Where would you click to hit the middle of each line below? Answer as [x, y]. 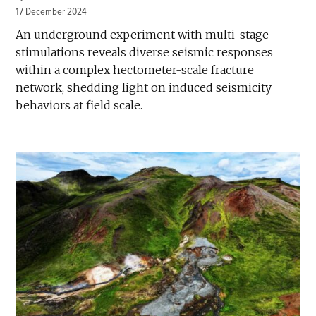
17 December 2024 [51, 12]
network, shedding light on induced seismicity [144, 88]
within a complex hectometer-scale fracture [135, 70]
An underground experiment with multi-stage [142, 35]
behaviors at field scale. [79, 105]
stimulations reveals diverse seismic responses [145, 53]
